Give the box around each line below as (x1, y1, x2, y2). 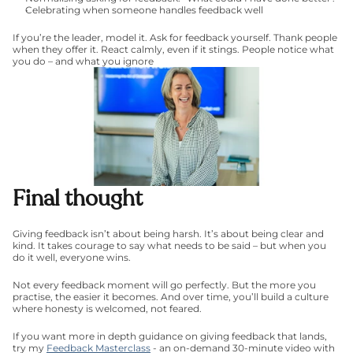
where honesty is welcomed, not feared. (13, 303, 202, 314)
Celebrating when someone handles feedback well (25, 4, 263, 16)
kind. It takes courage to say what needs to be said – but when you (13, 240, 326, 251)
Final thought (13, 184, 143, 214)
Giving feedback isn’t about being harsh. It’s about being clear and (13, 228, 324, 240)
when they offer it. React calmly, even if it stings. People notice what (13, 43, 334, 55)
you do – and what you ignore (13, 55, 154, 67)
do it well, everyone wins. (13, 251, 131, 263)
